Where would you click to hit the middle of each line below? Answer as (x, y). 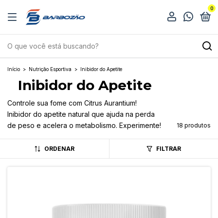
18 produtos (194, 125)
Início (14, 69)
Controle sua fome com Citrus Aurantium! (72, 103)
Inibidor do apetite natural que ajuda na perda (81, 114)
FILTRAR (168, 149)
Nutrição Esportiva (50, 69)
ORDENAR (59, 149)
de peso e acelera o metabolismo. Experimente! (84, 125)
